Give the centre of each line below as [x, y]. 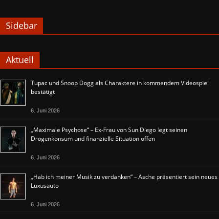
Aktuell [20, 60]
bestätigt [43, 92]
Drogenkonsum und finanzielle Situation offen [93, 139]
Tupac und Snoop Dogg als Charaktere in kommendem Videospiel [120, 83]
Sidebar [22, 26]
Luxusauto [45, 186]
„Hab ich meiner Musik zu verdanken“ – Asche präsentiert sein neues [124, 177]
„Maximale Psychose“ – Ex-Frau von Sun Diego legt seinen [109, 130]
